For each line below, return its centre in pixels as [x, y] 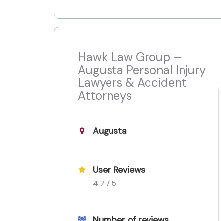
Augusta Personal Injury [142, 70]
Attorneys [105, 96]
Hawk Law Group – [130, 57]
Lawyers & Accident [132, 83]
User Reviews [119, 170]
